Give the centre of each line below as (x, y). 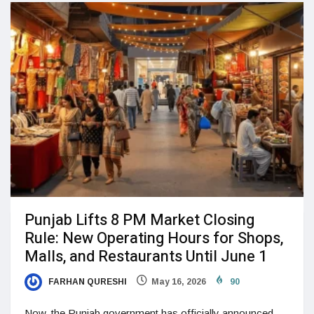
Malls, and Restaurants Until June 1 (148, 257)
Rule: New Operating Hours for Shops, (154, 239)
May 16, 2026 (179, 282)
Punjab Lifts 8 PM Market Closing (139, 220)
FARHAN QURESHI (87, 282)
